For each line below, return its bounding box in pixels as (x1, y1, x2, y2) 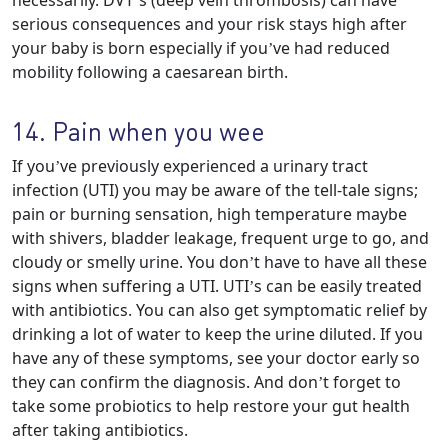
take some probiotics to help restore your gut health (12, 395, 410, 417)
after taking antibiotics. (12, 419, 188, 441)
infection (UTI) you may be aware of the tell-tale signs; (12, 179, 418, 201)
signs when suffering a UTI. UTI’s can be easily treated (12, 275, 422, 297)
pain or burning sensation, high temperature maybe (12, 203, 407, 225)
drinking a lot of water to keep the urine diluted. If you (12, 323, 423, 345)
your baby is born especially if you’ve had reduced (12, 37, 390, 59)
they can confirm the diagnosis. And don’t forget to (12, 371, 401, 393)
